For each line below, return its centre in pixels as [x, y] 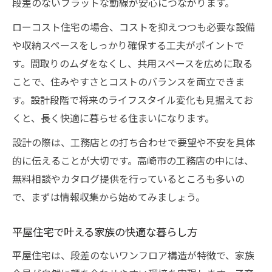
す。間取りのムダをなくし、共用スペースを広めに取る [132, 63]
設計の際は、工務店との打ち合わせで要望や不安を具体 [134, 142]
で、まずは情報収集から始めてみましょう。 [109, 197]
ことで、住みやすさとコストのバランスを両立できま [128, 81]
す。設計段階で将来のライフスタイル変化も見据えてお [133, 100]
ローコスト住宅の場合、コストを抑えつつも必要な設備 [134, 27]
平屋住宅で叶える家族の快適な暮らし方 [105, 232]
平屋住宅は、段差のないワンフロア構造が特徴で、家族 [133, 255]
